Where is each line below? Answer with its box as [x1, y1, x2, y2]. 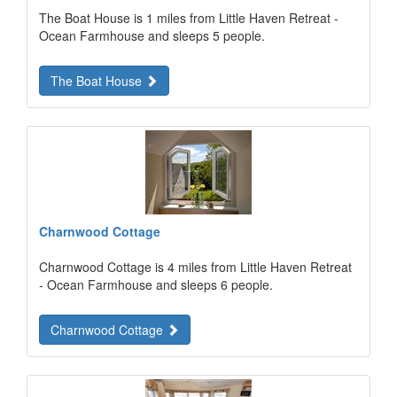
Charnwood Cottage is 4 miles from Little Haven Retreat [39, 258, 352, 276]
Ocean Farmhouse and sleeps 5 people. [39, 27, 265, 44]
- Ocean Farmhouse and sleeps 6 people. [39, 276, 273, 293]
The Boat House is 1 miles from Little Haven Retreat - [39, 9, 339, 27]
